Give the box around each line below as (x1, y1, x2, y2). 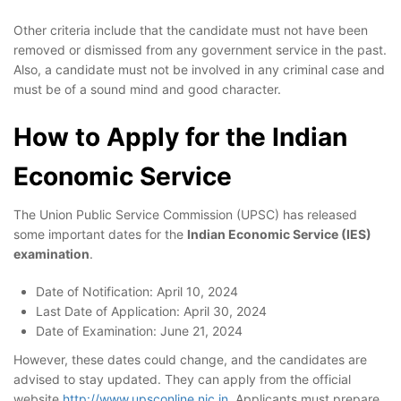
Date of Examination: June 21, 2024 (36, 323, 243, 339)
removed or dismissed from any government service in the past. (13, 42, 387, 58)
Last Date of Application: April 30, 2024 (36, 303, 267, 320)
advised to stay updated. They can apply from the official (13, 371, 351, 388)
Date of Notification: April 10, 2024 (36, 284, 238, 300)
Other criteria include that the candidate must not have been (13, 22, 368, 38)
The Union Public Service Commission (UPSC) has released (13, 207, 357, 223)
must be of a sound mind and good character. (13, 81, 285, 98)
